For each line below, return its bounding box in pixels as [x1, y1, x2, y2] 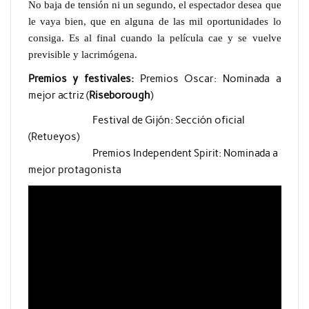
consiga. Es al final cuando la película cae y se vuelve [28, 31, 281, 43]
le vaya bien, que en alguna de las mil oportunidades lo [28, 14, 281, 27]
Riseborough [88, 89, 150, 102]
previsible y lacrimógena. [28, 48, 143, 60]
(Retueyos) [28, 130, 79, 143]
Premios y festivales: [28, 72, 134, 86]
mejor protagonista [28, 163, 121, 176]
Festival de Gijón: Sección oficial [28, 113, 245, 126]
